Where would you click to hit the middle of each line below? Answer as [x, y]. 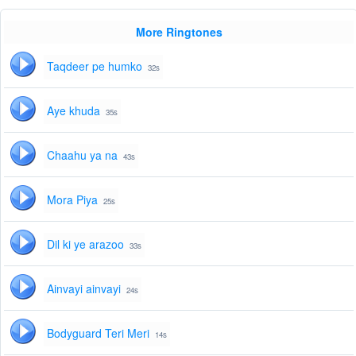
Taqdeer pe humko [95, 66]
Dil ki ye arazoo [85, 244]
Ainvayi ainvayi [84, 289]
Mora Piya [72, 200]
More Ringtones [179, 32]
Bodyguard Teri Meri [98, 333]
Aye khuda [74, 111]
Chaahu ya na [82, 155]
